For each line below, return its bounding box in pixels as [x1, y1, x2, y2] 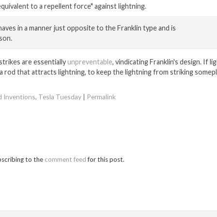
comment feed [45, 155, 86, 163]
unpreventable [67, 58, 112, 66]
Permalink [87, 93, 116, 101]
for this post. [86, 155, 124, 163]
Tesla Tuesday [38, 93, 81, 101]
